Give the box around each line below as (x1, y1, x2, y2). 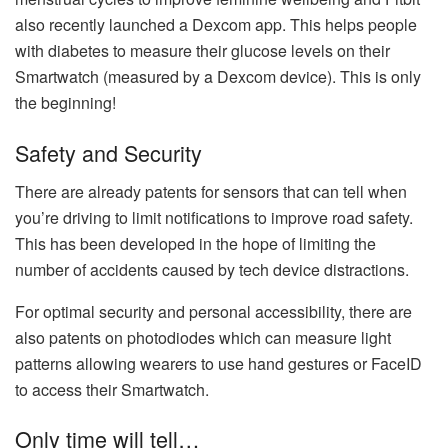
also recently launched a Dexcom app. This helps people (15, 13, 417, 37)
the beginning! (15, 91, 116, 115)
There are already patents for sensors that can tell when (15, 179, 407, 203)
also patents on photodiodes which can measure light (15, 325, 391, 349)
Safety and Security (15, 136, 202, 168)
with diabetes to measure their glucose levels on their (15, 39, 390, 63)
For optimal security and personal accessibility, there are (15, 299, 412, 323)
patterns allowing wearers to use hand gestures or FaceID (15, 351, 422, 375)
